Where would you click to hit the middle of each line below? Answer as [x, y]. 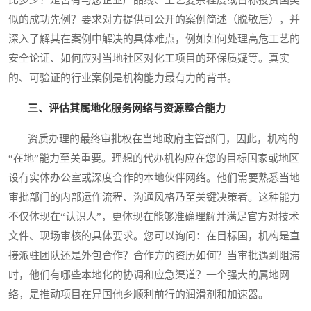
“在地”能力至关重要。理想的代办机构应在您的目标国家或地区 [154, 159]
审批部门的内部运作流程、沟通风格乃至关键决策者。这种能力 [154, 197]
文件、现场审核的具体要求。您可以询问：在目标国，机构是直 [154, 236]
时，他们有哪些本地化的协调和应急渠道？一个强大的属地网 [149, 275]
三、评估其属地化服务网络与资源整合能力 [127, 109]
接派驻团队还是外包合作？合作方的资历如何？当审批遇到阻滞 [154, 256]
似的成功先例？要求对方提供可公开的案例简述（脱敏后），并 [154, 20]
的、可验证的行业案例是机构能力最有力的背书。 [123, 78]
